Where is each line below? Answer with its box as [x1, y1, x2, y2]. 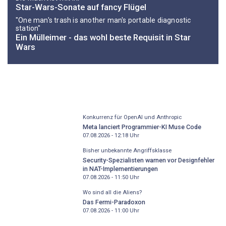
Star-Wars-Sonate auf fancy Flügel [16, 2, 146, 12]
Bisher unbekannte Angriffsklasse [82, 147, 172, 154]
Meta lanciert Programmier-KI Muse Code [82, 123, 201, 131]
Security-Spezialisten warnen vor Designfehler [82, 156, 214, 164]
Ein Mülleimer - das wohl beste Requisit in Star [16, 32, 191, 42]
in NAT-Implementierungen [82, 164, 158, 173]
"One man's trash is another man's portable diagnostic [16, 16, 191, 25]
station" [16, 24, 41, 33]
